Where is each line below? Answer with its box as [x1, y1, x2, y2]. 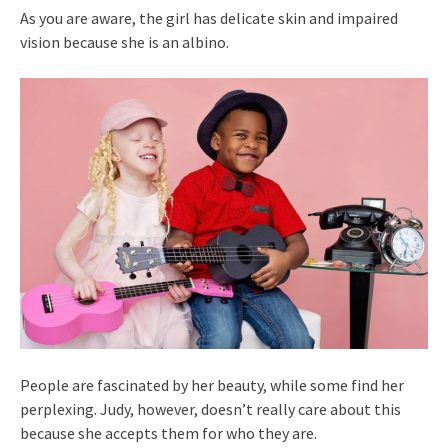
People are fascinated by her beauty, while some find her [20, 375, 404, 396]
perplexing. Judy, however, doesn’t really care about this [20, 399, 401, 420]
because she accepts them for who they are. [20, 423, 317, 444]
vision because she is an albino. [20, 31, 229, 52]
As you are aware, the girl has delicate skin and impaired [20, 7, 398, 28]
